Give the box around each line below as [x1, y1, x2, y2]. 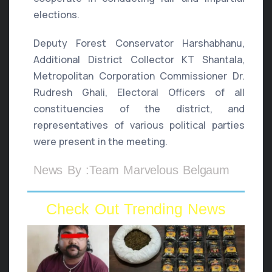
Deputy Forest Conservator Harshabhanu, [33, 36, 245, 50]
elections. [33, 8, 80, 22]
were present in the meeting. [33, 135, 168, 149]
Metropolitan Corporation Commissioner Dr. [33, 69, 245, 83]
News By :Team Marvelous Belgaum [33, 163, 229, 177]
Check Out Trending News [46, 200, 226, 218]
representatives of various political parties [33, 118, 245, 132]
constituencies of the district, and [33, 102, 245, 116]
